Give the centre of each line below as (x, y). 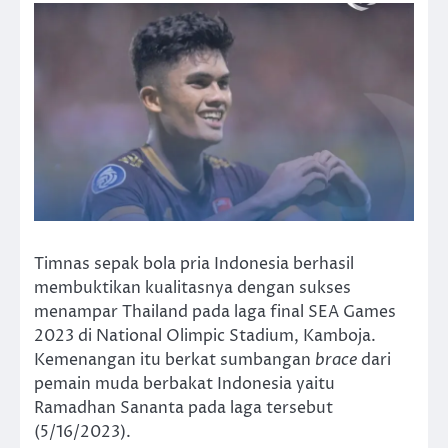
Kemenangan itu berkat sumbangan (174, 360)
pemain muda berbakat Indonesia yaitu (184, 384)
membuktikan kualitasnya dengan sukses (192, 288)
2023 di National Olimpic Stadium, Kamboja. (205, 336)
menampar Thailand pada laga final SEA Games (215, 312)
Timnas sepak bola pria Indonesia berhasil (194, 264)
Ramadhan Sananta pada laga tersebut (183, 408)
